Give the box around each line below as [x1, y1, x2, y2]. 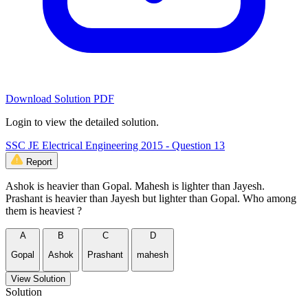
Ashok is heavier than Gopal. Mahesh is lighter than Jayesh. [5, 180, 265, 192]
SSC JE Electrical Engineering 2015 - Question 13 [5, 140, 225, 152]
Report [26, 157, 52, 168]
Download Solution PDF [5, 93, 114, 105]
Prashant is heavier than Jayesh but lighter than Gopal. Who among [5, 192, 296, 205]
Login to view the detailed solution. [5, 116, 159, 129]
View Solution [11, 273, 65, 284]
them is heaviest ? [5, 205, 82, 217]
